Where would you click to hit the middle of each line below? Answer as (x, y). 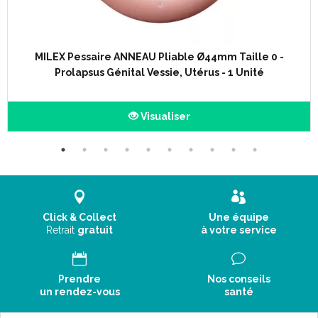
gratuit (95, 230)
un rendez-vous (79, 292)
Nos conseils (238, 279)
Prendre (79, 279)
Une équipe (238, 217)
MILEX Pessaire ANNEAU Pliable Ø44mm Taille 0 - (159, 57)
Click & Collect (79, 217)
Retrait (62, 230)
